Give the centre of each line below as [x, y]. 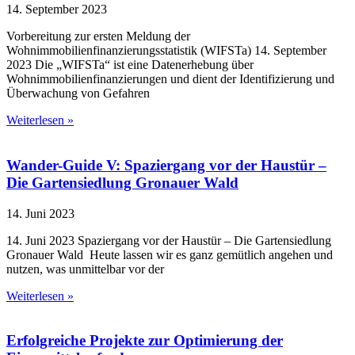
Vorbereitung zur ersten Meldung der [98, 36]
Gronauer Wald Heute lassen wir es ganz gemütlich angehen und [170, 254]
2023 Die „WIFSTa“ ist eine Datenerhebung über [130, 65]
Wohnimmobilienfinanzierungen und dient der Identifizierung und [170, 79]
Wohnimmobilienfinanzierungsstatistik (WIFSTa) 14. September [166, 51]
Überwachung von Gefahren [78, 94]
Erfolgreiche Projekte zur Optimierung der [145, 341]
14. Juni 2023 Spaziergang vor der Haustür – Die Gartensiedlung [169, 240]
